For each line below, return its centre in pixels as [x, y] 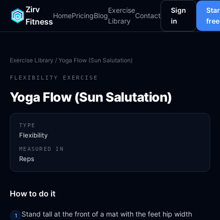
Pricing [83, 15]
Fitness [39, 22]
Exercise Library [32, 60]
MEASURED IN [41, 149]
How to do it [33, 193]
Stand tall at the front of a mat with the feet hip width [107, 214]
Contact [148, 15]
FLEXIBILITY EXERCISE [54, 78]
